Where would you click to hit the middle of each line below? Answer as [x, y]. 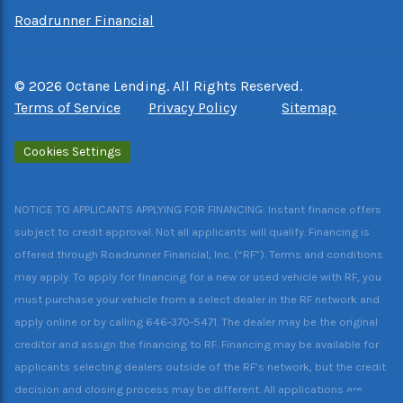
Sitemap [309, 107]
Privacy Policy [192, 107]
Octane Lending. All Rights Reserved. [182, 86]
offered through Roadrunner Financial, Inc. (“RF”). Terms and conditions [199, 254]
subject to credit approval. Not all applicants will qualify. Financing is [192, 232]
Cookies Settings [72, 152]
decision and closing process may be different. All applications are [188, 389]
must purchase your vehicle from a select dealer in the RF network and [197, 299]
